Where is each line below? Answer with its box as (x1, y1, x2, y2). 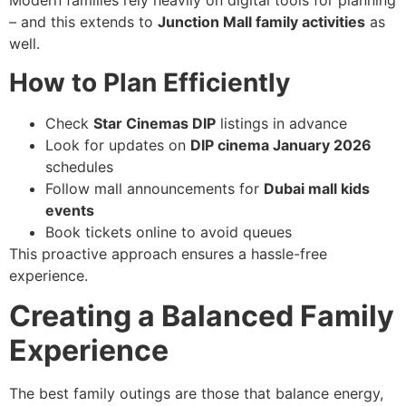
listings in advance (216, 113, 347, 132)
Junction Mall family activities (158, 13, 365, 32)
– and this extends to (9, 13, 158, 32)
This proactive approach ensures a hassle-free (9, 244, 327, 263)
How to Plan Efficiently (9, 66, 290, 98)
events (45, 200, 94, 219)
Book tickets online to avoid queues (45, 222, 292, 241)
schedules (45, 157, 113, 176)
